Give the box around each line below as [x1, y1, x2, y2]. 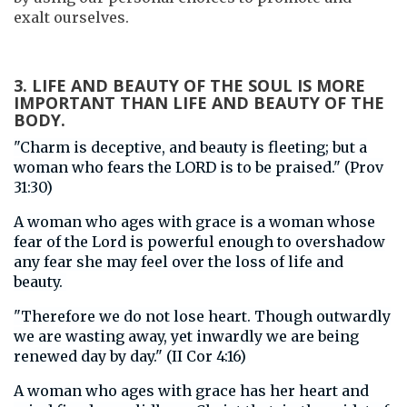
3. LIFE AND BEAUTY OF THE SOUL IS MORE [14, 74, 365, 96]
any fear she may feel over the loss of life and [14, 253, 343, 272]
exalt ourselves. [14, 7, 133, 26]
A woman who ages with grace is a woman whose [14, 213, 375, 232]
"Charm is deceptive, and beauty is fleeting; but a [14, 138, 367, 157]
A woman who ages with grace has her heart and [14, 382, 369, 401]
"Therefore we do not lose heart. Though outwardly [14, 307, 391, 326]
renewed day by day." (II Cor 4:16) [14, 347, 250, 366]
